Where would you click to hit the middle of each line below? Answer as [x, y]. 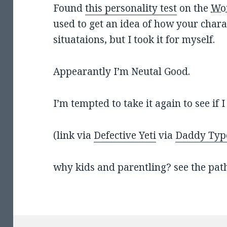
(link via [74, 136]
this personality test [131, 8]
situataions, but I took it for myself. [134, 40]
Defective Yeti [125, 136]
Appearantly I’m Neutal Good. [122, 72]
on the [194, 8]
